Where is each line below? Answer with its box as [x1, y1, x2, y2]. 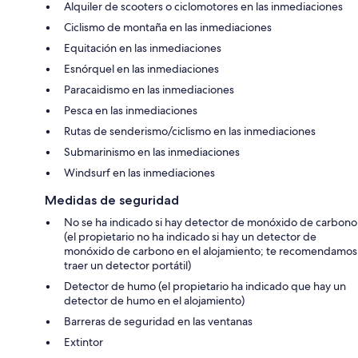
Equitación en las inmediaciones [64, 41, 221, 56]
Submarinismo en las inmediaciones [64, 145, 240, 160]
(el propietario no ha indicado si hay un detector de [64, 229, 316, 245]
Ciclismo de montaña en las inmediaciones [64, 20, 272, 35]
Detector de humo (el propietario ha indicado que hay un [64, 279, 346, 294]
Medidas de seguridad [45, 193, 179, 209]
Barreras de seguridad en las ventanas [64, 314, 253, 329]
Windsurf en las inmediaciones [64, 165, 215, 181]
